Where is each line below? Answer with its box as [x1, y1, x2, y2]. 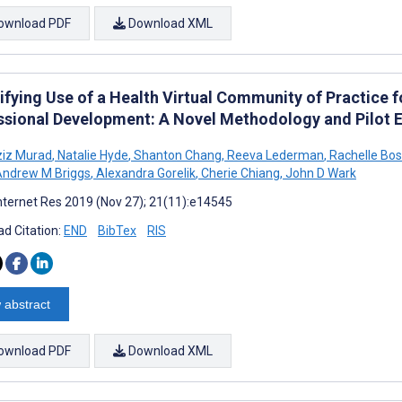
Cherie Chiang [198, 165, 280, 180]
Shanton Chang [131, 147, 222, 162]
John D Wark [283, 165, 356, 180]
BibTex [98, 223, 136, 238]
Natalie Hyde [55, 147, 128, 162]
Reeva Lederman [224, 147, 324, 162]
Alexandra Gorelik [93, 165, 196, 180]
